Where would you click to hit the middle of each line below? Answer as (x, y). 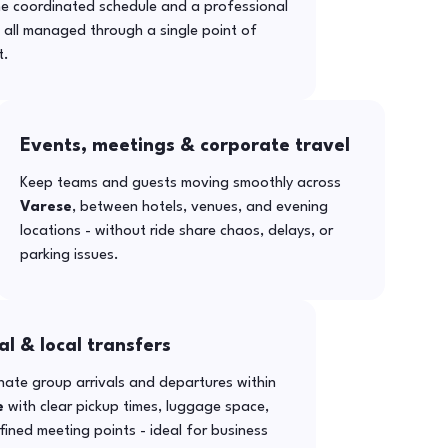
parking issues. (70, 255)
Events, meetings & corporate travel (185, 145)
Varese (46, 207)
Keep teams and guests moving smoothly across (181, 183)
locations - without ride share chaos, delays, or (177, 231)
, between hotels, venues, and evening (200, 207)
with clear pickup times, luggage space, (136, 407)
